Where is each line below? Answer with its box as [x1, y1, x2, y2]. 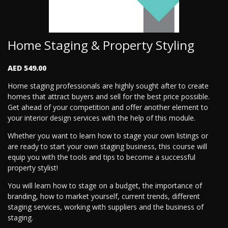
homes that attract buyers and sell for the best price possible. [8, 91, 210, 101]
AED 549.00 [8, 63, 46, 73]
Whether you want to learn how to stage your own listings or [8, 130, 208, 140]
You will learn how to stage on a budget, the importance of [8, 180, 202, 190]
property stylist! [8, 162, 58, 173]
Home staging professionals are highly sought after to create [8, 80, 209, 91]
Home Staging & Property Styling [8, 36, 194, 53]
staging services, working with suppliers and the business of [8, 202, 204, 212]
